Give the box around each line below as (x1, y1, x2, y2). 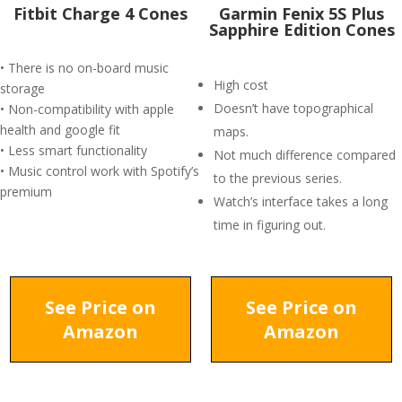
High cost (214, 76, 268, 93)
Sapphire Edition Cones (208, 19, 395, 40)
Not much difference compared (214, 146, 396, 163)
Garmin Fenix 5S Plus (219, 3, 384, 24)
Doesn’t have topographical (214, 100, 373, 117)
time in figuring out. (214, 216, 326, 233)
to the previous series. (214, 170, 342, 187)
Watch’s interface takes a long (214, 193, 388, 210)
